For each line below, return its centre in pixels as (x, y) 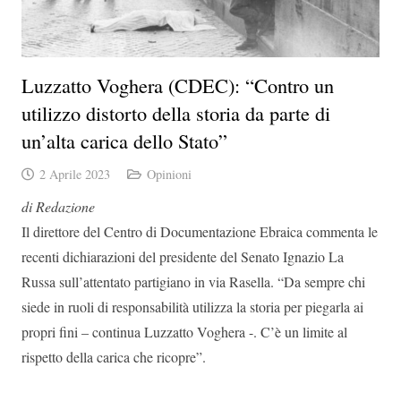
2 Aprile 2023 (74, 174)
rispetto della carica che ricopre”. (114, 356)
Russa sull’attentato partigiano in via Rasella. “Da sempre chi (193, 281)
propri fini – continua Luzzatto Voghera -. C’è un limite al (184, 331)
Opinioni (169, 174)
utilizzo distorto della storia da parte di (176, 112)
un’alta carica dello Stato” (124, 140)
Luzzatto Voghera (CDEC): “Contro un (178, 85)
